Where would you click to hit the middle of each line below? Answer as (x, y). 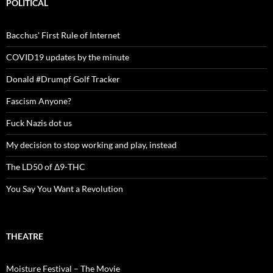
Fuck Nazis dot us (39, 122)
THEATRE (25, 236)
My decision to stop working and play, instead (91, 144)
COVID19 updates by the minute (68, 57)
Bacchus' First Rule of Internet (63, 35)
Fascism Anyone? (39, 101)
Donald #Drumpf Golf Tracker (63, 79)
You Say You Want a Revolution (65, 188)
